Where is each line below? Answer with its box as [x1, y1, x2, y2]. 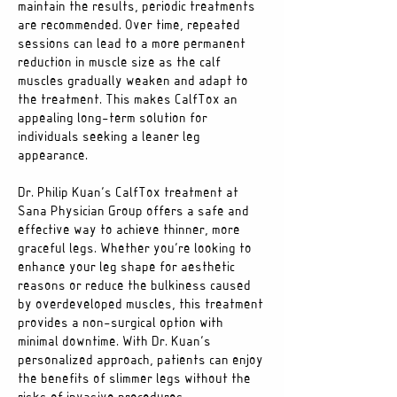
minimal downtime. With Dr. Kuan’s [18, 336, 211, 348]
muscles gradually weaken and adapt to [18, 75, 248, 88]
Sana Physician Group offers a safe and [18, 206, 249, 218]
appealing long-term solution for [18, 113, 207, 125]
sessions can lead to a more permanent [18, 38, 245, 51]
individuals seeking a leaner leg [18, 131, 200, 144]
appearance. [18, 150, 88, 162]
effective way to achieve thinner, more [18, 224, 240, 237]
